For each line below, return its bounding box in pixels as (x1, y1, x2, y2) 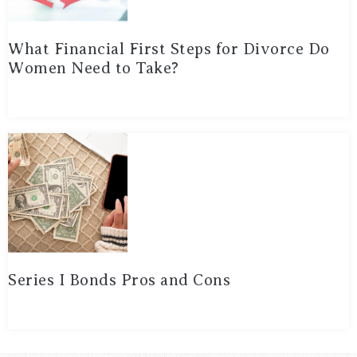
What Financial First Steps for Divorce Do (8, 40, 330, 58)
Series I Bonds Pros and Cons (8, 271, 230, 289)
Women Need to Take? (8, 59, 179, 77)
